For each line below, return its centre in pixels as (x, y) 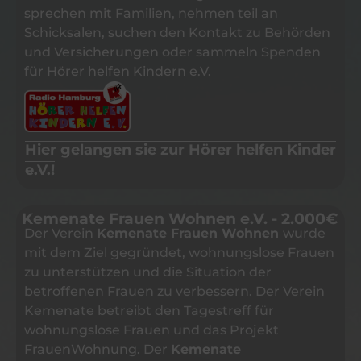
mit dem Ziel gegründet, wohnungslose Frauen (179, 253)
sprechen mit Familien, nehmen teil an (151, 13)
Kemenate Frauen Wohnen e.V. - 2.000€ (180, 219)
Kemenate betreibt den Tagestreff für (149, 311)
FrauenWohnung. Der (98, 350)
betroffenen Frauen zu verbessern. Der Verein (174, 292)
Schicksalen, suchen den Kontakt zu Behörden (177, 32)
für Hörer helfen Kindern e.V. (118, 71)
